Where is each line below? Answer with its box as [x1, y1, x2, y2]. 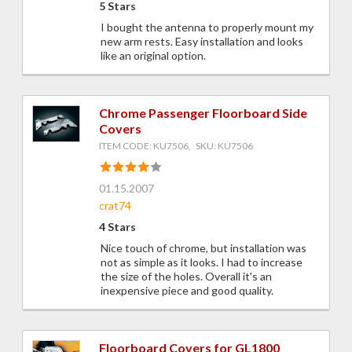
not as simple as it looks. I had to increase [101, 255, 302, 269]
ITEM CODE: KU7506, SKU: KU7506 [99, 140, 253, 152]
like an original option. [101, 49, 206, 63]
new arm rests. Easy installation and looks [101, 35, 303, 49]
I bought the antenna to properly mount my [101, 20, 313, 35]
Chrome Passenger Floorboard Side [99, 105, 307, 121]
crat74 [99, 199, 131, 213]
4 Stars [99, 220, 136, 234]
